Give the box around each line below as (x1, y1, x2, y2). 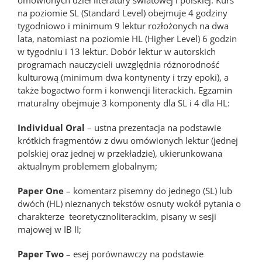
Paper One (18, 185, 64, 196)
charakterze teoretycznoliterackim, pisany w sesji (18, 211, 216, 222)
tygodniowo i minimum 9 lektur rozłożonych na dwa (18, 20, 229, 32)
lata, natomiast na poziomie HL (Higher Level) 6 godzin (18, 33, 237, 44)
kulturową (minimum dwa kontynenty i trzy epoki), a (18, 71, 229, 83)
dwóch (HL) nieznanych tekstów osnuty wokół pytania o (18, 198, 241, 209)
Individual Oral (18, 122, 85, 133)
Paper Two (18, 248, 64, 260)
